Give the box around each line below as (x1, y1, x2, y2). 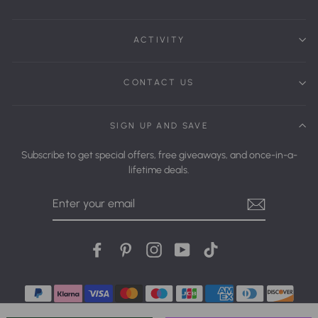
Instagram (161, 243, 207, 256)
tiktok (218, 243, 243, 256)
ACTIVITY (133, 34, 185, 45)
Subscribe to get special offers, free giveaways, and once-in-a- (21, 148, 297, 161)
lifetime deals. (128, 163, 190, 176)
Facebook (104, 243, 148, 256)
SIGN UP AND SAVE (110, 120, 208, 131)
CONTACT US (124, 77, 194, 87)
